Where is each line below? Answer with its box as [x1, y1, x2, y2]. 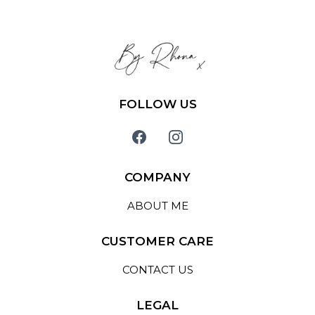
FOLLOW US [118, 97, 197, 112]
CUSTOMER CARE [101, 234, 214, 249]
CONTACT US [122, 263, 193, 277]
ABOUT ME [127, 199, 188, 213]
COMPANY [124, 170, 191, 185]
